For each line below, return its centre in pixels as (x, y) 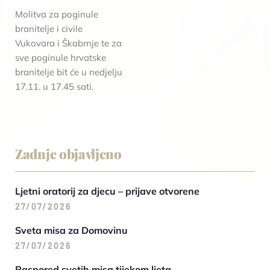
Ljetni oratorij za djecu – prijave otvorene (107, 191)
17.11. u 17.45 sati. (54, 86)
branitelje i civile (49, 28)
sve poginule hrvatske (61, 57)
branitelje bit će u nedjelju (69, 72)
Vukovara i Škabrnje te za (68, 43)
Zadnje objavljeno (68, 153)
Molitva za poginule (57, 14)
